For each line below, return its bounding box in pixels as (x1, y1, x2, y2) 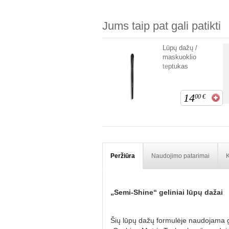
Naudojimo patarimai (151, 152, 210, 160)
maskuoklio (162, 53, 196, 61)
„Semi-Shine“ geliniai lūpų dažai (110, 188, 223, 197)
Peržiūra (110, 152, 135, 160)
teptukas (162, 62, 188, 71)
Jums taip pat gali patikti (102, 19, 221, 33)
